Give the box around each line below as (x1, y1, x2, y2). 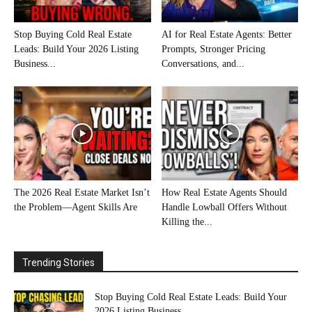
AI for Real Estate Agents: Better (161, 29, 292, 40)
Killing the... (161, 217, 212, 228)
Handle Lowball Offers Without (161, 202, 287, 213)
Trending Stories (22, 257, 95, 269)
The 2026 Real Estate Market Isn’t (14, 187, 150, 198)
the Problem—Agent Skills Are (14, 202, 137, 213)
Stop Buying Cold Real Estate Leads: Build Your (95, 292, 287, 303)
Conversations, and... (161, 58, 244, 70)
